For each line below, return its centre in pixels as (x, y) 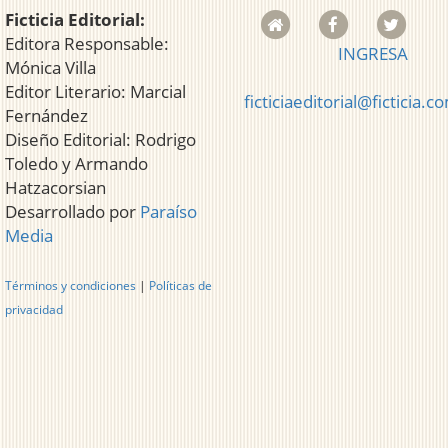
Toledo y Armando (76, 164)
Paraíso (168, 212)
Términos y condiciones (70, 286)
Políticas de (180, 286)
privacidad (34, 310)
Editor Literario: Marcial (95, 92)
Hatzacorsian (55, 188)
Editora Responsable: (87, 44)
